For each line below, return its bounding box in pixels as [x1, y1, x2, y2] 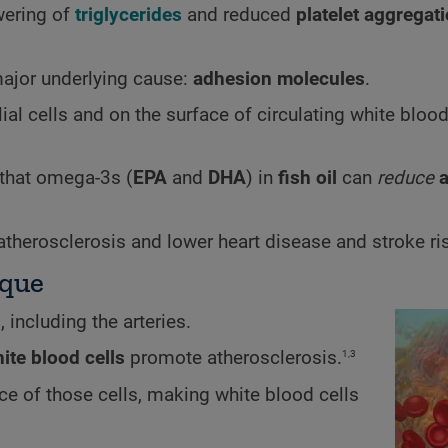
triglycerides [75, 4, 182, 27]
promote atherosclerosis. [125, 347, 342, 370]
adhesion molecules [193, 67, 365, 90]
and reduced [182, 4, 296, 27]
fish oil [278, 167, 337, 190]
